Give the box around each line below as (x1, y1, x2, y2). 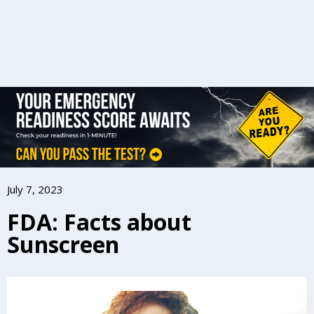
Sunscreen (7, 229, 119, 260)
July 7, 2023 (7, 182, 63, 197)
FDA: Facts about (7, 207, 191, 238)
